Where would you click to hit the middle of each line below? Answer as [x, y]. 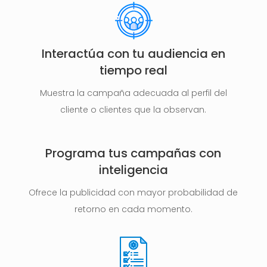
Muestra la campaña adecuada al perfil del [133, 93]
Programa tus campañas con [133, 153]
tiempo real [133, 71]
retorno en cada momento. [133, 209]
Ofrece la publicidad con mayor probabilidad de [133, 193]
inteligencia [133, 170]
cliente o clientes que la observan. [133, 110]
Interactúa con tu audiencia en [133, 54]
